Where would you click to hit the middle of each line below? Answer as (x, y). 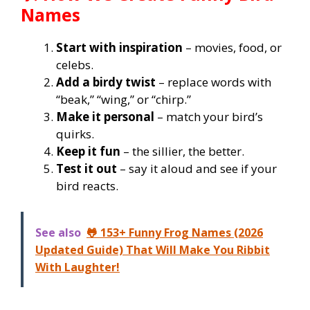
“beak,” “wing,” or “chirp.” (124, 99)
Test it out (86, 168)
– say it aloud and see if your (197, 168)
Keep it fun (88, 151)
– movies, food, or (232, 47)
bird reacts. (87, 185)
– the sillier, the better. (182, 151)
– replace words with (213, 82)
